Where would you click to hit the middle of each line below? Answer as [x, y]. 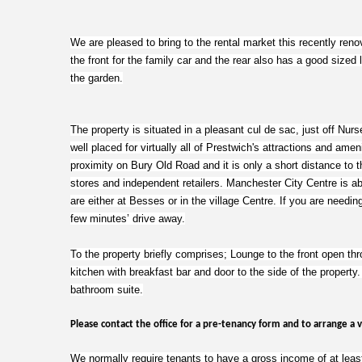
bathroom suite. [107, 290]
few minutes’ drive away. [128, 219]
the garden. [97, 78]
